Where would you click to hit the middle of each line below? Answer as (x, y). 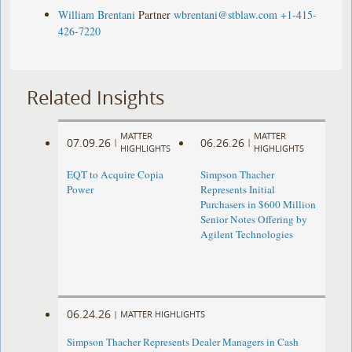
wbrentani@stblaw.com (226, 14)
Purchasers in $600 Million (258, 205)
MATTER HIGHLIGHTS (163, 313)
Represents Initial (237, 190)
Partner (155, 14)
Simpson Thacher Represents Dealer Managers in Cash (183, 342)
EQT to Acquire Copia (115, 175)
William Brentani (97, 14)
